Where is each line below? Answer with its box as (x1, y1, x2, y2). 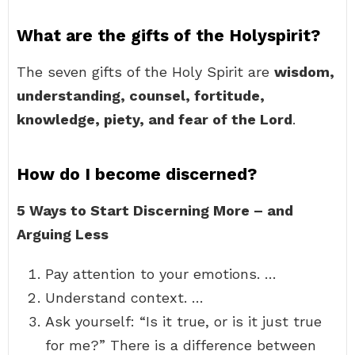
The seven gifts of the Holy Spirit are (17, 63, 274, 80)
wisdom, (274, 63, 334, 80)
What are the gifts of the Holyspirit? (17, 25, 320, 45)
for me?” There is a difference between (45, 337, 316, 353)
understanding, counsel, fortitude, (17, 87, 265, 104)
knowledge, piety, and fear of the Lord (17, 111, 292, 128)
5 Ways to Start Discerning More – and (17, 202, 293, 219)
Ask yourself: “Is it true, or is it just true (45, 313, 322, 330)
